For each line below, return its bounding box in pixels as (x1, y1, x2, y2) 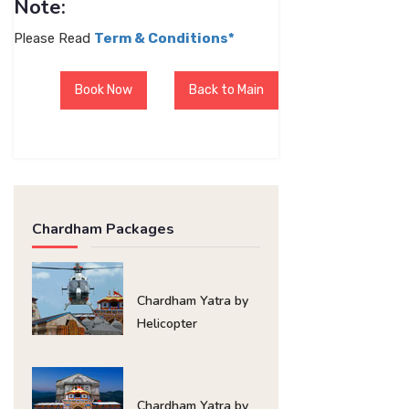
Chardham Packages (32, 219, 174, 239)
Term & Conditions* (94, 30, 235, 47)
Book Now (75, 82, 132, 98)
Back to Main (189, 82, 264, 98)
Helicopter (137, 315, 197, 332)
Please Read (14, 30, 94, 47)
